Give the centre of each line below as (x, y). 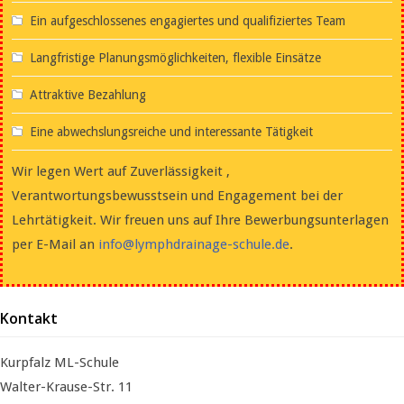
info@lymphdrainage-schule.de (194, 244)
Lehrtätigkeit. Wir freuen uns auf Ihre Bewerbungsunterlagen (200, 220)
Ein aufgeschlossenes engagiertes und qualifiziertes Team (188, 20)
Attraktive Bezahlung (88, 94)
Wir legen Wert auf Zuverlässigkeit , (121, 171)
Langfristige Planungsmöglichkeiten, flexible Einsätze (175, 57)
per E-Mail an (55, 244)
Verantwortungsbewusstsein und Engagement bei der (177, 195)
